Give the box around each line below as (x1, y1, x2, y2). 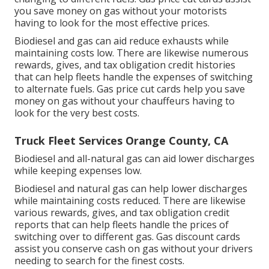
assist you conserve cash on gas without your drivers (14, 242, 253, 256)
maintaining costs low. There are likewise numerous (14, 46, 249, 60)
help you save (181, 82, 245, 96)
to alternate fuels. (14, 82, 97, 96)
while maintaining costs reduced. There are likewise (14, 194, 246, 208)
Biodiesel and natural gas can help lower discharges (14, 182, 247, 196)
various (14, 206, 50, 220)
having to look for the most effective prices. (14, 16, 210, 30)
